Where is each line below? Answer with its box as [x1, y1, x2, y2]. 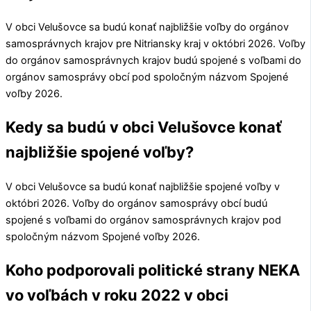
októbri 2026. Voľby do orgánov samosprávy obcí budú [6, 197, 267, 210]
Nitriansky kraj [134, 37, 201, 50]
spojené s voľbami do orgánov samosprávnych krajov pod [6, 214, 281, 227]
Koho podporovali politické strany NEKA [6, 261, 300, 280]
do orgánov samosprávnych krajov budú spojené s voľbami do [6, 54, 301, 67]
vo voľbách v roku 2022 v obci [6, 286, 228, 305]
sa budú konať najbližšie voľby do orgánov [86, 21, 289, 33]
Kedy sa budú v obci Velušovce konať [6, 118, 282, 137]
